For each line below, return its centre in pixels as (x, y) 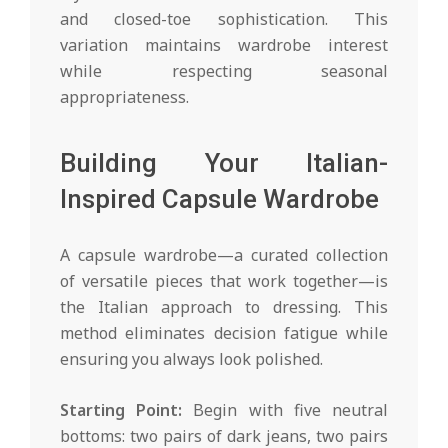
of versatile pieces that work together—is (224, 280)
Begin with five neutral (285, 409)
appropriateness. (124, 96)
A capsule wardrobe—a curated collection (224, 254)
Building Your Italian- (224, 162)
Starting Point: (121, 409)
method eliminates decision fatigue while (224, 332)
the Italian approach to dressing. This (224, 306)
